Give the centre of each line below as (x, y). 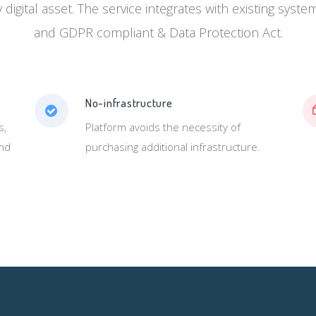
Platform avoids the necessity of (163, 127)
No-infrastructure (129, 103)
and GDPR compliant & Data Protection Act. (158, 32)
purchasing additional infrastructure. (172, 147)
